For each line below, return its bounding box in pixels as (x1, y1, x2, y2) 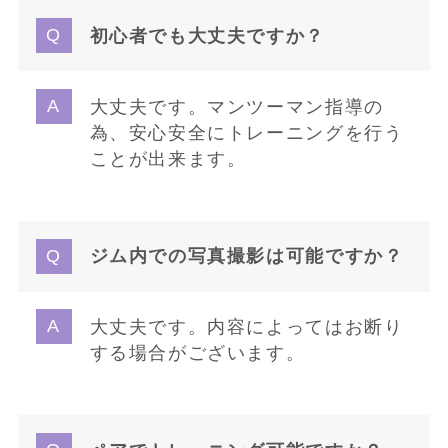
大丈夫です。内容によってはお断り (89, 316, 404, 337)
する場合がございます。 (89, 342, 306, 363)
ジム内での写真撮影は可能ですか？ (89, 246, 404, 267)
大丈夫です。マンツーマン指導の (89, 96, 384, 117)
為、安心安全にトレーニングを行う (89, 122, 404, 143)
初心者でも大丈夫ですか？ (89, 25, 325, 46)
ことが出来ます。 (89, 148, 247, 169)
